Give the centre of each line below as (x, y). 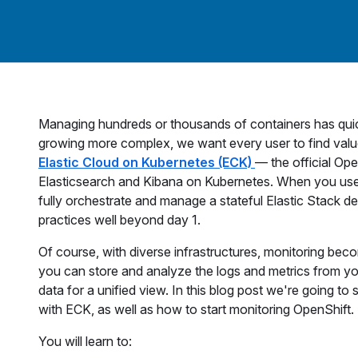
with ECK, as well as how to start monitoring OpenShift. (196, 309)
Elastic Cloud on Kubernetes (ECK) (147, 162)
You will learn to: (85, 341)
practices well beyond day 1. (119, 220)
